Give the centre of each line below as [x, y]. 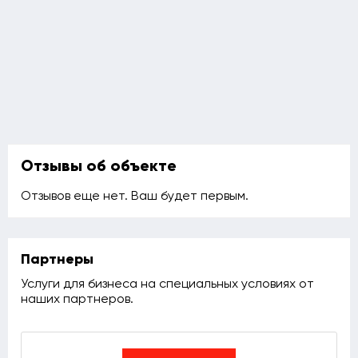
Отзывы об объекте [99, 167]
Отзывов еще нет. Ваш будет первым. [135, 197]
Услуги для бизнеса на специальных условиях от [167, 284]
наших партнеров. [77, 300]
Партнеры [57, 260]
